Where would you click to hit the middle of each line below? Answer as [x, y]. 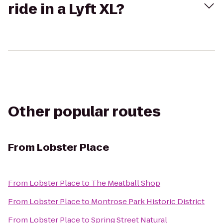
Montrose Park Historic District [148, 201]
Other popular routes [84, 112]
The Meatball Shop [126, 183]
